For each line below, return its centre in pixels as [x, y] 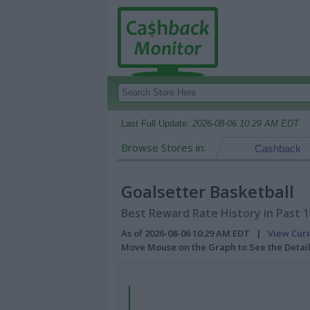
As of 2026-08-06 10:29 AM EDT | [194, 233]
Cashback [277, 148]
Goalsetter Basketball [208, 191]
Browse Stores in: [163, 147]
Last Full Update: [157, 124]
